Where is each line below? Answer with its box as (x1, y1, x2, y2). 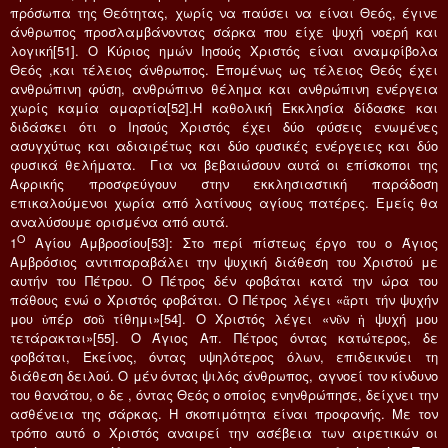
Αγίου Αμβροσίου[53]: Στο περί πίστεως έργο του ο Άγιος (25, 232, 438, 252)
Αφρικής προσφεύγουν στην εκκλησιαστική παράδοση (10, 173, 438, 193)
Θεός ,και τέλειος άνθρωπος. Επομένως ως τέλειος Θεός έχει (10, 59, 438, 79)
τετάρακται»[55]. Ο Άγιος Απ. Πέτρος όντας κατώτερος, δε (10, 327, 438, 347)
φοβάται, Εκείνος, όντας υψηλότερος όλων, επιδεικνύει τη (10, 346, 438, 366)
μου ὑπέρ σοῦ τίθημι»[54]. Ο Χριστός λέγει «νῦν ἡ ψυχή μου (10, 308, 438, 328)
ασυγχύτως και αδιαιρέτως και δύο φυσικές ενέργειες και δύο (10, 135, 438, 155)
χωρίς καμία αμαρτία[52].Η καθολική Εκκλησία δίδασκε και (10, 97, 438, 117)
